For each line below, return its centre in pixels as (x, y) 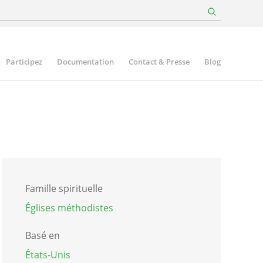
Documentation (85, 62)
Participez (24, 62)
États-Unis (48, 254)
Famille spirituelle (64, 188)
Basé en (42, 235)
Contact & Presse (159, 62)
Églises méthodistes (69, 208)
